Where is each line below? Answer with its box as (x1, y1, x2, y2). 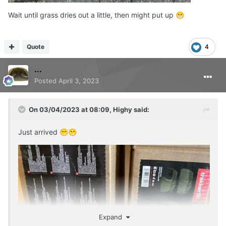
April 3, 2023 (59, 77, 99, 85)
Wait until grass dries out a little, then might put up (8, 11, 176, 20)
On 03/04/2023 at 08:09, (29, 105, 113, 114)
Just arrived (18, 128, 60, 137)
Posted (34, 77, 59, 85)
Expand (98, 213, 126, 221)
